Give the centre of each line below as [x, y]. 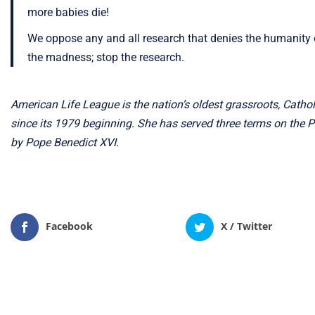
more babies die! [68, 12]
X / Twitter [247, 226]
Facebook [69, 226]
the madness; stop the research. [106, 57]
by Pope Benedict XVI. [65, 142]
